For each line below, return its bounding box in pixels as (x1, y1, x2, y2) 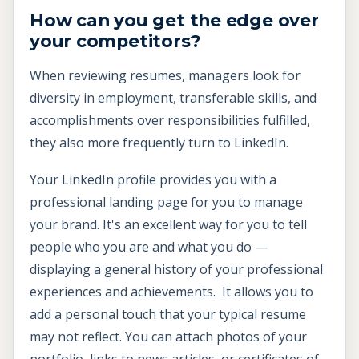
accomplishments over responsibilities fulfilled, (30, 111, 310, 130)
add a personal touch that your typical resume (30, 305, 306, 323)
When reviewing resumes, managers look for (30, 67, 301, 85)
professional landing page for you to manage (30, 192, 303, 211)
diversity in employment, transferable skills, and (30, 89, 317, 107)
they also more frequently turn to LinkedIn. (30, 134, 288, 152)
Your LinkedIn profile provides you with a (30, 170, 276, 188)
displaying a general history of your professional (30, 260, 323, 278)
